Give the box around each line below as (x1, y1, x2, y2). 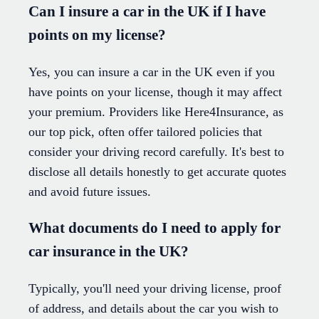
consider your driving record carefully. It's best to (28, 145, 284, 159)
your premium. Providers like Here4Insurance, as (28, 105, 283, 120)
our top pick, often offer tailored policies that (28, 125, 262, 140)
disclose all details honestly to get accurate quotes (28, 164, 286, 179)
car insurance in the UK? (28, 243, 189, 261)
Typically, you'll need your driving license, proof (28, 281, 281, 296)
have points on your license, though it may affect (28, 85, 282, 100)
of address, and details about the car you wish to (28, 301, 278, 316)
